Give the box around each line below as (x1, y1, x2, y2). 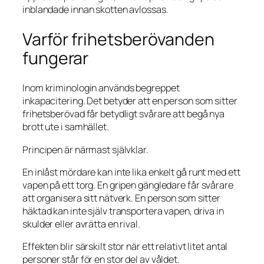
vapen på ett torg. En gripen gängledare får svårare (22, 178, 233, 192)
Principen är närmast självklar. (22, 143, 148, 156)
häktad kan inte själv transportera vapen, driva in (22, 204, 224, 217)
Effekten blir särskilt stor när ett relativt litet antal (22, 240, 228, 253)
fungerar (22, 46, 89, 70)
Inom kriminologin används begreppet (22, 81, 180, 95)
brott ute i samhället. (22, 120, 109, 134)
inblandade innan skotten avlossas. (22, 3, 169, 16)
